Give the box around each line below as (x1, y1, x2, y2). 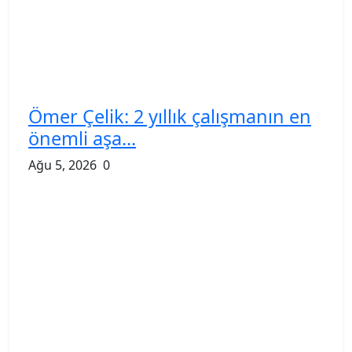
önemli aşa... (28, 125, 136, 151)
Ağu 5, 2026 (28, 156, 97, 174)
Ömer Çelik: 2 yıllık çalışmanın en (28, 103, 311, 129)
